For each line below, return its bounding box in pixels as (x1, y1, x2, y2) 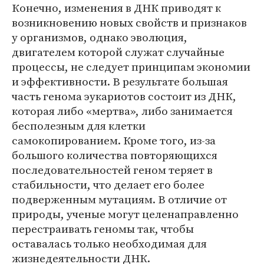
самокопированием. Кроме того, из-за (12, 133, 216, 148)
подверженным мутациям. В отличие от (12, 192, 227, 207)
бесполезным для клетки (12, 118, 146, 133)
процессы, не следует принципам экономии (12, 59, 250, 74)
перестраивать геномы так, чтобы (12, 221, 194, 236)
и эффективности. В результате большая (12, 74, 228, 89)
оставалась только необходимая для (12, 236, 207, 251)
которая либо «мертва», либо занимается (12, 103, 233, 118)
